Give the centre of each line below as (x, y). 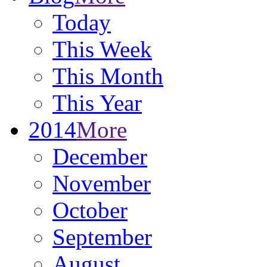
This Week (102, 49)
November (102, 183)
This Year (97, 103)
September (102, 237)
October (90, 210)
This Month (108, 76)
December (100, 156)
